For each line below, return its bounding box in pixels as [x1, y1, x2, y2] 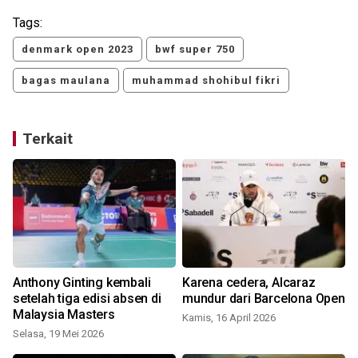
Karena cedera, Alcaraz [182, 275, 316, 291]
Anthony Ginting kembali [13, 275, 151, 291]
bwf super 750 [155, 43, 235, 56]
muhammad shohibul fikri [132, 74, 280, 87]
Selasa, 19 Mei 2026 [13, 328, 104, 340]
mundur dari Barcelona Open [182, 291, 345, 307]
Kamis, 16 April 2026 [182, 312, 276, 324]
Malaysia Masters [13, 307, 115, 323]
